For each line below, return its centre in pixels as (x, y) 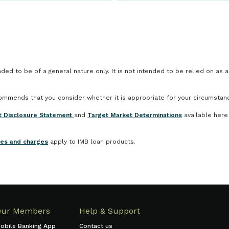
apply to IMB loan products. (92, 142)
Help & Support (110, 211)
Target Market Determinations (135, 115)
